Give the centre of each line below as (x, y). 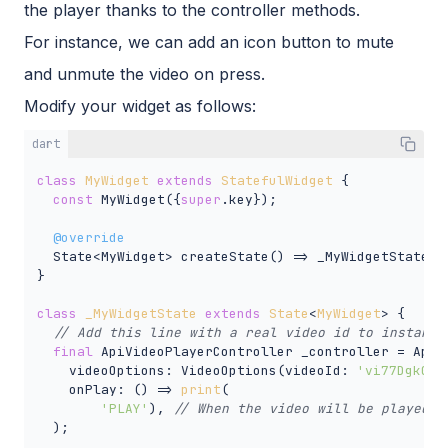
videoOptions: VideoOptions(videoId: (196, 371)
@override (88, 238)
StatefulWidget (276, 181)
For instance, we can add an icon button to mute (209, 42)
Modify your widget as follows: (140, 106)
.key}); (248, 200)
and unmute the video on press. (144, 74)
